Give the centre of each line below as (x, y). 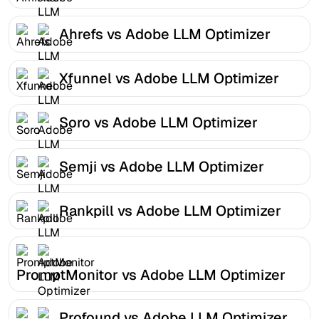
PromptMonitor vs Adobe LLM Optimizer (151, 274)
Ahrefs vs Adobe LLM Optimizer (165, 34)
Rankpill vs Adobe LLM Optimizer (170, 210)
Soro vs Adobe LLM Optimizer (158, 122)
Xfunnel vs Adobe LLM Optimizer (169, 78)
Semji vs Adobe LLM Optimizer (162, 166)
